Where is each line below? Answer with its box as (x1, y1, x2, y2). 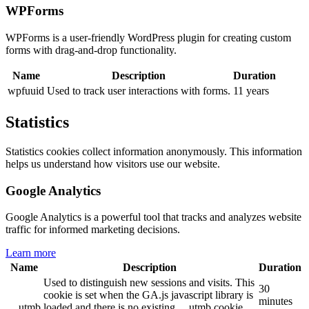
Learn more (6, 247, 56, 259)
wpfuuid (8, 85, 44, 97)
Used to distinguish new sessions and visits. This (43, 277, 255, 289)
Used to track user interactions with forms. (47, 85, 230, 97)
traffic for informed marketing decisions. (6, 223, 180, 236)
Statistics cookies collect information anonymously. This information (6, 145, 302, 157)
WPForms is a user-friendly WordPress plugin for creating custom (6, 32, 291, 44)
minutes (259, 295, 292, 308)
